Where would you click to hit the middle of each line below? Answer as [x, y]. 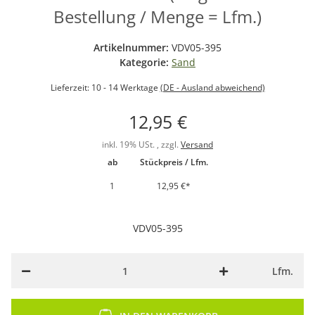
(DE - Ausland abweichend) [212, 88]
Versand [197, 145]
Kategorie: [146, 63]
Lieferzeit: [71, 88]
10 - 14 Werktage [126, 88]
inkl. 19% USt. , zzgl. [141, 145]
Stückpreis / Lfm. [174, 162]
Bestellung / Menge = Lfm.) [157, 17]
